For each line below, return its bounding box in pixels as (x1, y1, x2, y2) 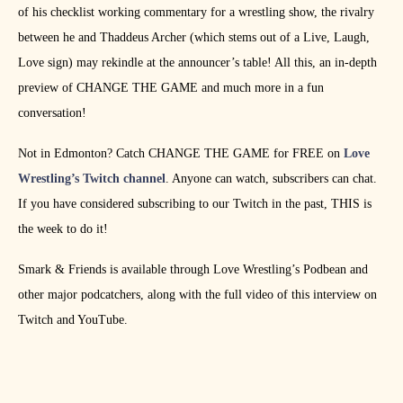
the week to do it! (18, 222, 108, 237)
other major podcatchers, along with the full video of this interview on (18, 288, 377, 302)
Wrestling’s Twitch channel (18, 172, 166, 186)
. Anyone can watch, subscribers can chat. (166, 172, 377, 186)
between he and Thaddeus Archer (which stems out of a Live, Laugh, (18, 31, 370, 45)
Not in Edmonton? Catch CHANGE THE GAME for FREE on (18, 147, 344, 161)
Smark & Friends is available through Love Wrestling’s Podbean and (18, 263, 368, 277)
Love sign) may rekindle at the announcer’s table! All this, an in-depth (18, 56, 377, 70)
